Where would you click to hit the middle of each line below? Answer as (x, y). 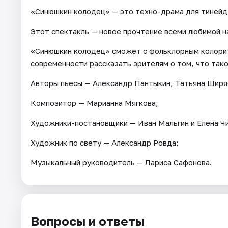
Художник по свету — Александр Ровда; (105, 142)
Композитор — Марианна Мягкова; (94, 103)
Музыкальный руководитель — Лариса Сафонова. (121, 162)
